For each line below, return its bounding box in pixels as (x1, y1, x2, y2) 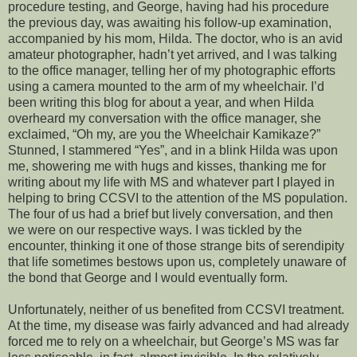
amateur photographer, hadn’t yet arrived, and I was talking (8, 47, 337, 61)
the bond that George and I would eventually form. (8, 270, 288, 284)
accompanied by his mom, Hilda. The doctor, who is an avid (8, 31, 343, 45)
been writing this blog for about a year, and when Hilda (8, 95, 314, 109)
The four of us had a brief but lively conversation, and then (8, 206, 333, 221)
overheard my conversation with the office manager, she (8, 111, 321, 125)
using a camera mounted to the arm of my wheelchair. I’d (8, 79, 324, 93)
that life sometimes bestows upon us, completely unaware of (8, 254, 346, 269)
